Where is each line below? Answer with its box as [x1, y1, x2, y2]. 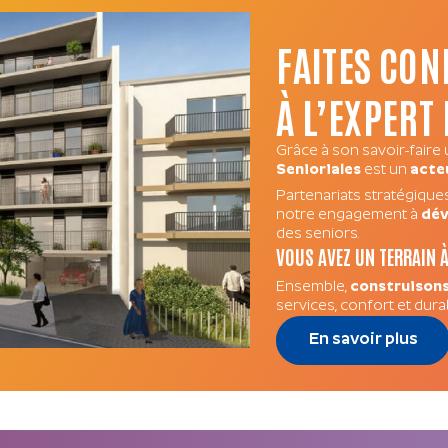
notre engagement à [276, 207, 422, 223]
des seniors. [276, 226, 360, 242]
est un [361, 163, 411, 179]
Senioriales [276, 163, 362, 179]
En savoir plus [308, 332, 418, 349]
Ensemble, [276, 280, 351, 296]
